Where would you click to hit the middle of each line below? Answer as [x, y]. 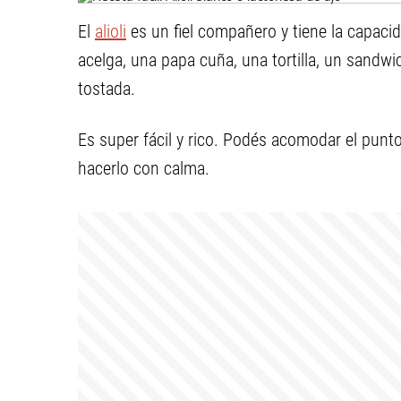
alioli [111, 31]
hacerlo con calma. [144, 168]
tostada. [107, 89]
